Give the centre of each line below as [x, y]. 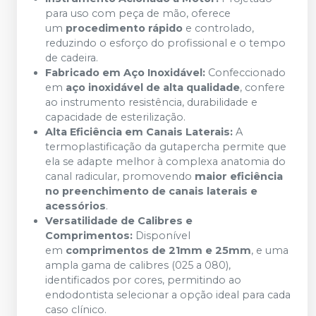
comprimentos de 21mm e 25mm [158, 250]
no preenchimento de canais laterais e [151, 191]
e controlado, [218, 28]
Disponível [162, 236]
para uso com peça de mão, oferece [138, 13]
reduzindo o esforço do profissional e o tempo [165, 43]
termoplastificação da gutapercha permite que [166, 147]
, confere [262, 87]
